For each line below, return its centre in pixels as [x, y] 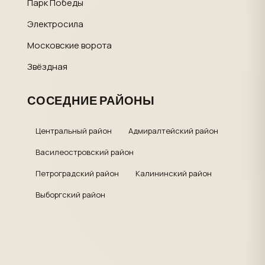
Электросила [55, 24]
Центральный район [74, 131]
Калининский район [174, 173]
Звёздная [47, 67]
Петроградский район [77, 173]
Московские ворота [70, 45]
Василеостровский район [85, 152]
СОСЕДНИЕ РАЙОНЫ [91, 101]
